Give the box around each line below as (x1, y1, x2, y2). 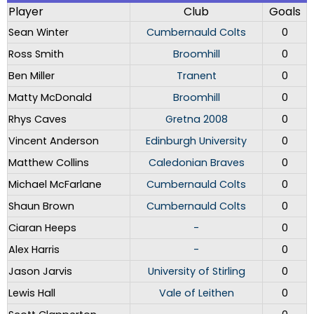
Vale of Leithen (158, 286, 234, 301)
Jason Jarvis (8, 264, 72, 279)
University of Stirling (147, 264, 245, 279)
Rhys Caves (8, 112, 67, 127)
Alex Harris (8, 243, 60, 257)
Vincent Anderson (8, 134, 99, 149)
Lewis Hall (8, 286, 55, 301)
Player (8, 4, 43, 20)
